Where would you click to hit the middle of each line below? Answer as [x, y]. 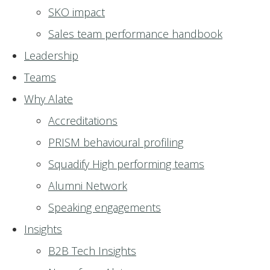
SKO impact [77, 12]
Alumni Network [88, 186]
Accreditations [83, 121]
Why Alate [49, 99]
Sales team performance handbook [135, 34]
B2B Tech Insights [92, 251]
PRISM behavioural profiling [116, 142]
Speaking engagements [105, 207]
